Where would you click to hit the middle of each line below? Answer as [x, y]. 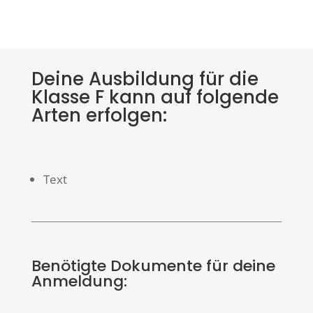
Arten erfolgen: [99, 115]
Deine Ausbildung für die [145, 79]
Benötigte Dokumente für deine [153, 266]
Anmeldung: [79, 281]
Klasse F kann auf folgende [155, 97]
